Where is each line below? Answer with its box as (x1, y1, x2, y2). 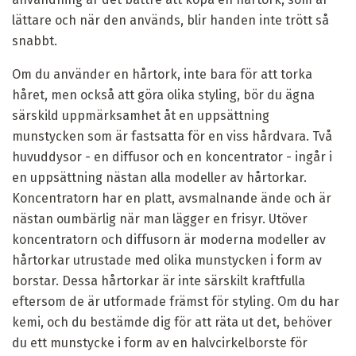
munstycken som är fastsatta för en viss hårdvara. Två (12, 128, 332, 144)
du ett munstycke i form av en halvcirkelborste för (12, 335, 308, 350)
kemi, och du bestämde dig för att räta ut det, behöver (12, 314, 332, 330)
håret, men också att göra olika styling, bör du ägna (12, 87, 315, 103)
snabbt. (12, 33, 57, 48)
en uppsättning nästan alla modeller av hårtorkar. (12, 169, 307, 185)
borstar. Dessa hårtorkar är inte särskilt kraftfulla (12, 273, 305, 288)
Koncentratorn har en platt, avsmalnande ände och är (12, 190, 331, 206)
